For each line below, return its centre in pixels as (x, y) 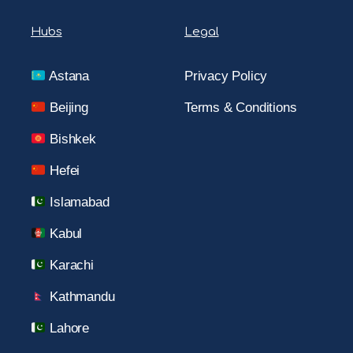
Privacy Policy (226, 76)
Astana (67, 76)
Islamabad (78, 202)
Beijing (67, 107)
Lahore (67, 328)
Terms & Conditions (241, 107)
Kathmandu (80, 296)
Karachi (70, 265)
